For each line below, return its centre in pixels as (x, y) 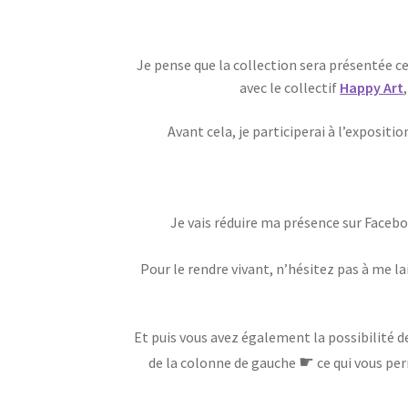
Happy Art (372, 88)
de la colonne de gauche (223, 362)
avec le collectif (290, 88)
